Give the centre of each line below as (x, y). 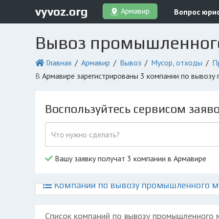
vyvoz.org (62, 11)
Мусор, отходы (177, 63)
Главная (59, 63)
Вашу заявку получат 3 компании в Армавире (130, 158)
